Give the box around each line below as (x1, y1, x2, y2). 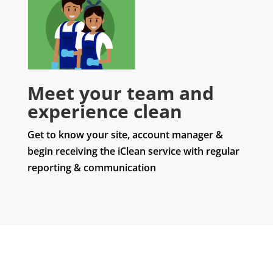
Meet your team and (27, 80, 214, 106)
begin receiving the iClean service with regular (27, 144, 239, 158)
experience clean (27, 99, 182, 124)
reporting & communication (27, 161, 156, 175)
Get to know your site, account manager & (27, 128, 223, 142)
